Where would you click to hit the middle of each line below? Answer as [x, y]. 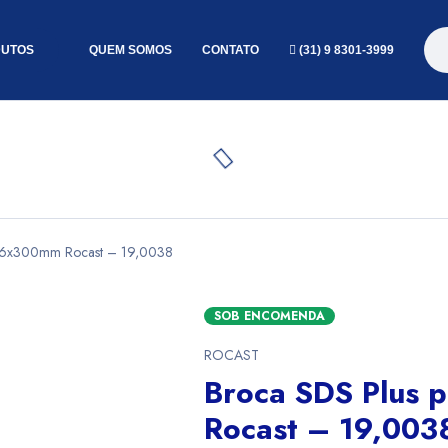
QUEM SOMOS [130, 50]
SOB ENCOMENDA [270, 316]
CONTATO [230, 50]
